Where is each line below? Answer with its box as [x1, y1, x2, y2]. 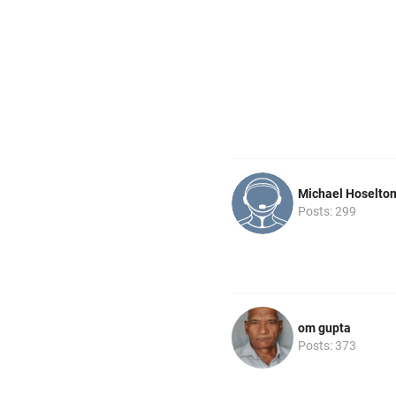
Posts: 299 [298, 204, 356, 219]
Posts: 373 [298, 338, 356, 353]
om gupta [298, 320, 351, 335]
